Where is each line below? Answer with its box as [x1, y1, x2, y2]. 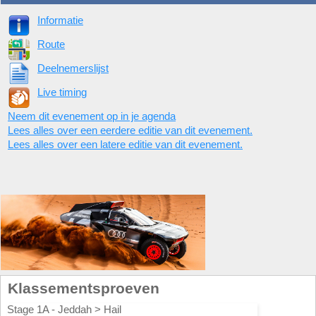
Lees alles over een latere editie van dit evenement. [8, 138, 243, 150]
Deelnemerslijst [37, 62, 109, 74]
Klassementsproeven [8, 280, 159, 296]
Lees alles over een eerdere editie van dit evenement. [8, 124, 253, 136]
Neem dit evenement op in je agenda [8, 110, 176, 122]
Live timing [37, 86, 87, 98]
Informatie [37, 14, 83, 26]
